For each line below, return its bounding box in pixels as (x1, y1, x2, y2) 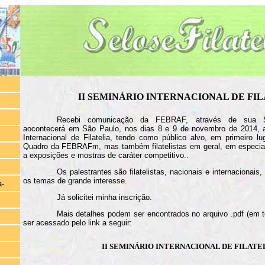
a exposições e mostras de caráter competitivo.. (23, 150, 189, 160)
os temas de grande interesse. (23, 176, 127, 185)
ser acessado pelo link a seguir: (23, 218, 132, 227)
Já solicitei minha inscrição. (56, 192, 152, 202)
